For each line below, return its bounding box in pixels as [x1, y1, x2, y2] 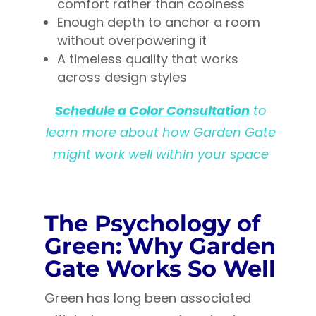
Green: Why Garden [44, 232, 276, 260]
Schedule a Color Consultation [55, 102, 250, 120]
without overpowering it [56, 32, 207, 50]
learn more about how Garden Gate [46, 123, 276, 142]
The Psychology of [44, 209, 260, 238]
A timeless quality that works [56, 50, 238, 68]
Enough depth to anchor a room [56, 13, 260, 32]
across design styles [56, 68, 187, 87]
